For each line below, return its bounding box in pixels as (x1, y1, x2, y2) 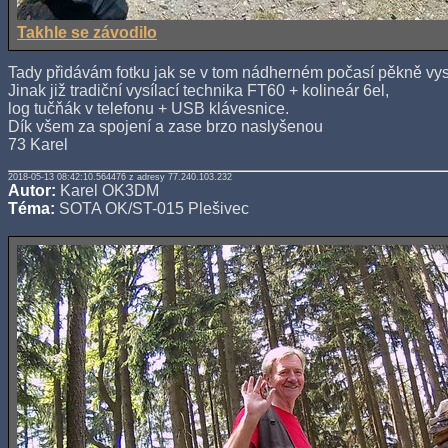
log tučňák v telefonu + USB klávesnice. (8, 100, 289, 118)
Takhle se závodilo (17, 24, 157, 42)
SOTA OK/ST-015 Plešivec (55, 200, 249, 218)
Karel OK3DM (56, 182, 159, 200)
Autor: (8, 182, 56, 200)
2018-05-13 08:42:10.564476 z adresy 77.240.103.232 (8, 172, 232, 183)
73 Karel (8, 136, 68, 154)
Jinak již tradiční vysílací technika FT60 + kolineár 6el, (8, 82, 389, 100)
